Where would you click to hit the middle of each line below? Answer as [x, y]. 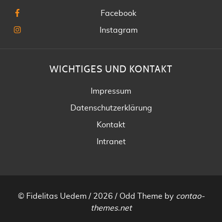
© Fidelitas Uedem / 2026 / [68, 196]
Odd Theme [141, 196]
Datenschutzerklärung [111, 108]
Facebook [118, 13]
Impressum [111, 91]
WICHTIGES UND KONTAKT [111, 70]
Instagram [118, 30]
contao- [190, 196]
